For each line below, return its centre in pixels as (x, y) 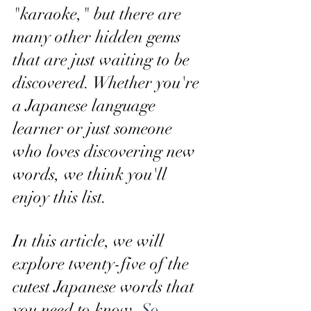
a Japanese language (86, 106)
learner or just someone (94, 128)
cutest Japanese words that (106, 287)
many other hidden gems (99, 37)
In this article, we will (90, 241)
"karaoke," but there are (99, 14)
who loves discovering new (106, 151)
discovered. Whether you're (108, 83)
